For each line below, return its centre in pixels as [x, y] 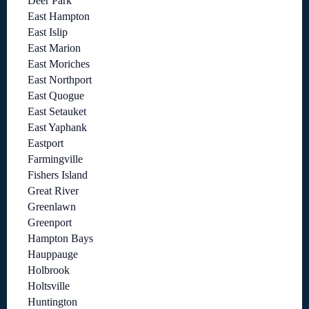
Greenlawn [52, 207]
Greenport [50, 223]
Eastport [46, 143]
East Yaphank [57, 128]
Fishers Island [58, 175]
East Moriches [59, 64]
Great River [53, 191]
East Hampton [59, 17]
